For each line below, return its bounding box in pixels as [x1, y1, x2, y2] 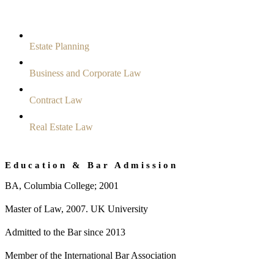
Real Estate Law [29, 121, 93, 132]
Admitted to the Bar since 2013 [5, 226, 125, 237]
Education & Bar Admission [5, 160, 178, 170]
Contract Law [29, 94, 83, 105]
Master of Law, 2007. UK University [5, 203, 148, 214]
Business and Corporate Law [29, 67, 141, 78]
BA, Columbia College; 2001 [5, 180, 119, 191]
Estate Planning [29, 40, 89, 51]
